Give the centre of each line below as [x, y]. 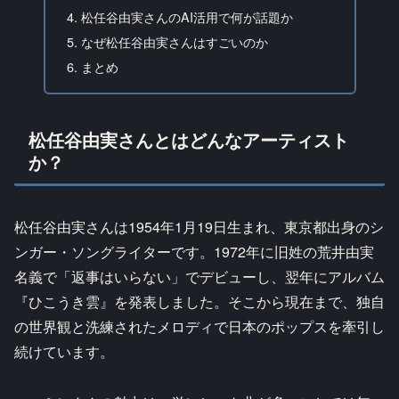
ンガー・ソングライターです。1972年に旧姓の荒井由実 [194, 252]
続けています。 [64, 352]
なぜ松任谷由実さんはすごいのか [174, 42]
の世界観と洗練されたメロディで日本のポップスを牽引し [199, 327]
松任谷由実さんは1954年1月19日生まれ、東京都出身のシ [199, 227]
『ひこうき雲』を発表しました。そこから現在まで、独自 [199, 302]
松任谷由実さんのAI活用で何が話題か [187, 17]
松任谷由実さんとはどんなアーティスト [189, 139]
